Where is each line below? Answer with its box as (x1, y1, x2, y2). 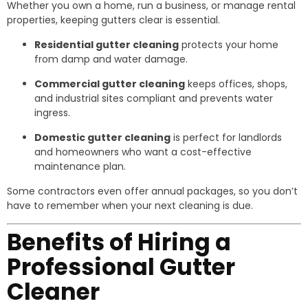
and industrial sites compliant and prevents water (34, 91, 273, 105)
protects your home (179, 38, 278, 52)
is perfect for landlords (170, 131, 282, 144)
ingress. (34, 106, 70, 120)
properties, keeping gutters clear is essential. (7, 13, 220, 27)
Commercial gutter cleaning (34, 77, 185, 91)
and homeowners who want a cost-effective (34, 145, 252, 159)
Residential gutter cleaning (34, 38, 179, 52)
